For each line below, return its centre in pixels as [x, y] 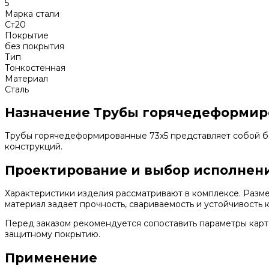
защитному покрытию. [53, 234]
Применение [51, 258]
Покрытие [27, 35]
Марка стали [32, 14]
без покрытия [35, 46]
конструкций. [34, 147]
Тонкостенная [35, 68]
